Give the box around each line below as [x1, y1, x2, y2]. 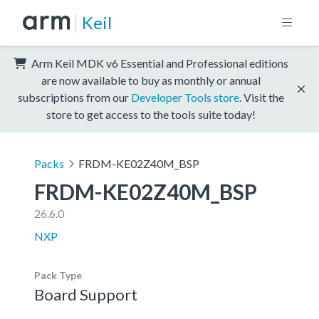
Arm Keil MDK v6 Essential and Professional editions [29, 56, 288, 70]
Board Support [34, 284, 137, 304]
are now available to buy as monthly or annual [41, 73, 261, 87]
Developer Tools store [131, 90, 239, 104]
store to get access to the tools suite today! [46, 107, 256, 121]
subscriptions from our [18, 90, 131, 104]
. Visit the [239, 90, 284, 104]
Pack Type [34, 268, 82, 281]
